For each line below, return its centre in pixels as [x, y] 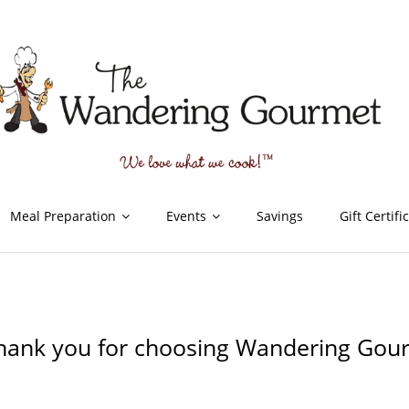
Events [186, 215]
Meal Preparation [63, 215]
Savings [280, 215]
